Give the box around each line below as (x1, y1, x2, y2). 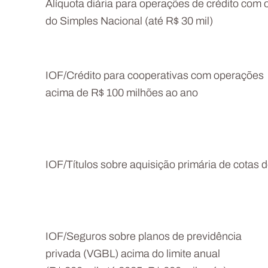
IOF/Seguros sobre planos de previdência (45, 232, 242, 243)
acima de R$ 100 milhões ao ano (45, 88, 198, 99)
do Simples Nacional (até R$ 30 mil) (45, 16, 213, 28)
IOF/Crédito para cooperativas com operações (45, 71, 264, 82)
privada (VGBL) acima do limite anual (45, 249, 220, 260)
